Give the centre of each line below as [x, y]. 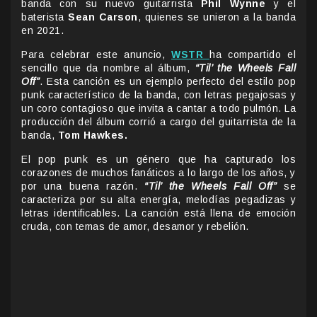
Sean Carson [103, 17]
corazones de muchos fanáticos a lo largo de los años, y [158, 172]
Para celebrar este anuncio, [96, 54]
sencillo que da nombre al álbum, [108, 68]
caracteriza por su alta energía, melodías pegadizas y [158, 199]
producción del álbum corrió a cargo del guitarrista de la [158, 121]
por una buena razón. [83, 186]
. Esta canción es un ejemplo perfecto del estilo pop [168, 81]
